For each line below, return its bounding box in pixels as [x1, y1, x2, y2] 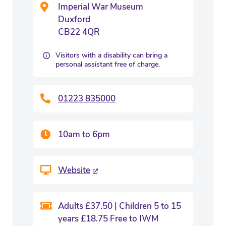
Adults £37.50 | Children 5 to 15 [58, 200, 181, 212]
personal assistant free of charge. [55, 60, 160, 69]
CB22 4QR [58, 26, 100, 38]
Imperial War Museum [58, 1, 143, 13]
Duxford [58, 14, 90, 25]
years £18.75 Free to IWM [58, 213, 158, 224]
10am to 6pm [58, 129, 110, 140]
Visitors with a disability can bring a [55, 50, 167, 60]
